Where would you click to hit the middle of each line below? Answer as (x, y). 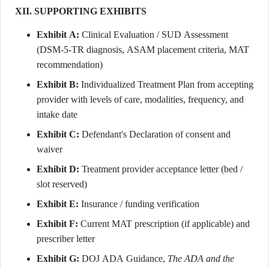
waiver (50, 149)
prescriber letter (66, 239)
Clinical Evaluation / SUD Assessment (154, 35)
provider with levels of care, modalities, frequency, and (140, 99)
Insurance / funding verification (139, 204)
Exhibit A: (58, 35)
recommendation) (70, 65)
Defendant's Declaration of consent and (155, 134)
